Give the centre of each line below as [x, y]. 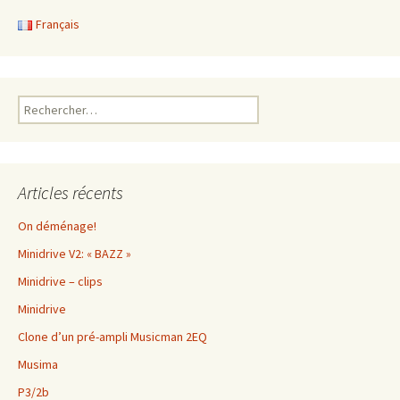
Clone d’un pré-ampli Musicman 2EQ [112, 337]
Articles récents [71, 193]
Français [58, 25]
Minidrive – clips [60, 282]
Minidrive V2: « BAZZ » [75, 254]
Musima [38, 365]
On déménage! [57, 226]
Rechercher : [51, 104]
